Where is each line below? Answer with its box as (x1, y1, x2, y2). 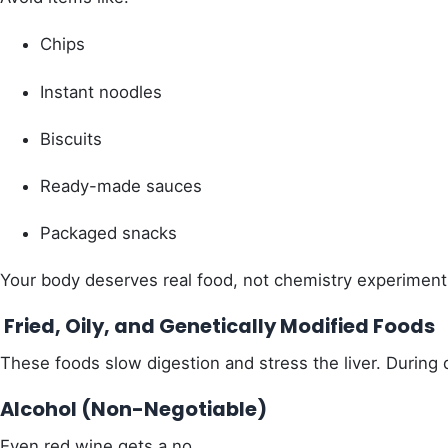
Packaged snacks (40, 222, 177, 243)
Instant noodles (40, 81, 162, 102)
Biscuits (40, 128, 102, 149)
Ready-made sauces (40, 175, 202, 196)
